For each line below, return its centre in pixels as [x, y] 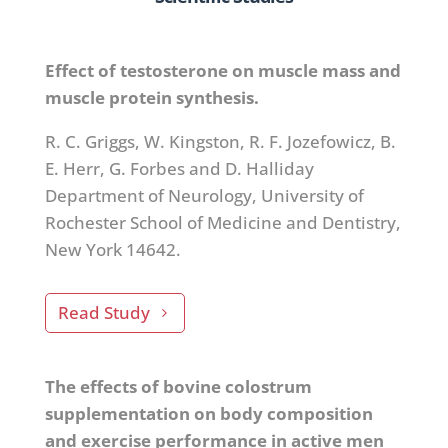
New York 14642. [112, 249]
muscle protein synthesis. [151, 97]
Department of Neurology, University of [204, 195]
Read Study [103, 312]
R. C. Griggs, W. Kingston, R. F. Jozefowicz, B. [220, 141]
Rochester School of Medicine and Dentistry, [222, 222]
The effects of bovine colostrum [178, 386]
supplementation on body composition [208, 413]
